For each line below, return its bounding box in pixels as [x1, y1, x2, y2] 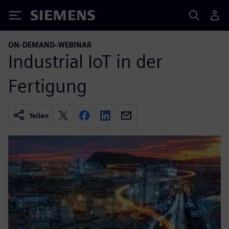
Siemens [31, 12, 64, 22]
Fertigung [8, 74, 87, 97]
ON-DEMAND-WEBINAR [8, 40, 91, 49]
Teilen [29, 111, 49, 120]
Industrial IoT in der [8, 50, 163, 73]
